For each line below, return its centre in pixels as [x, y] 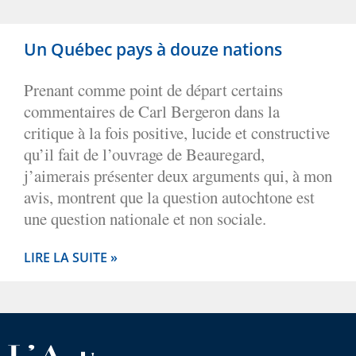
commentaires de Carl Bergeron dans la [152, 112]
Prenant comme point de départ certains [153, 90]
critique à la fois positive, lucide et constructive [177, 133]
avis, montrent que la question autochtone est [169, 197]
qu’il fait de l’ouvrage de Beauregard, [144, 155]
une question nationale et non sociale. [145, 219]
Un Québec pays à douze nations [153, 50]
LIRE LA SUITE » [71, 258]
